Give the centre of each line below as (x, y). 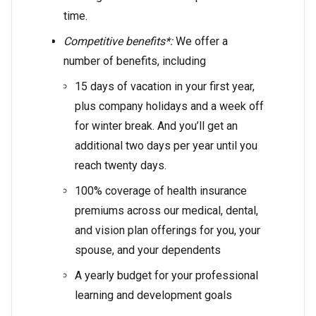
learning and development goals (153, 296)
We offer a (200, 42)
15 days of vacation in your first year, (165, 87)
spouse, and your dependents (148, 250)
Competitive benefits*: (118, 42)
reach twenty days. (121, 166)
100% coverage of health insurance (161, 191)
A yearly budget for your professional (166, 276)
